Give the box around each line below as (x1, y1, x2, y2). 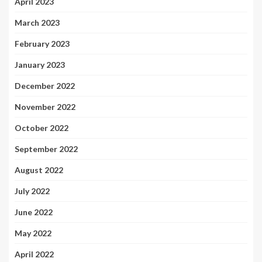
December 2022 (15, 80, 75, 91)
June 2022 (15, 206, 53, 217)
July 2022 (15, 185, 50, 196)
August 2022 (15, 164, 63, 175)
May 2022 (15, 227, 51, 238)
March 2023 (15, 17, 60, 27)
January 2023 (15, 59, 65, 70)
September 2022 (15, 143, 78, 154)
